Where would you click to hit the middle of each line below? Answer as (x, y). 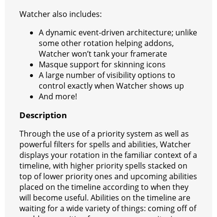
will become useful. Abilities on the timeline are (105, 197)
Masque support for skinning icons (102, 64)
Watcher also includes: (61, 14)
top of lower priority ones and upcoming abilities (108, 176)
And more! (58, 96)
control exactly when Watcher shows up (111, 85)
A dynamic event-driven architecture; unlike (118, 32)
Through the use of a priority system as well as (104, 133)
